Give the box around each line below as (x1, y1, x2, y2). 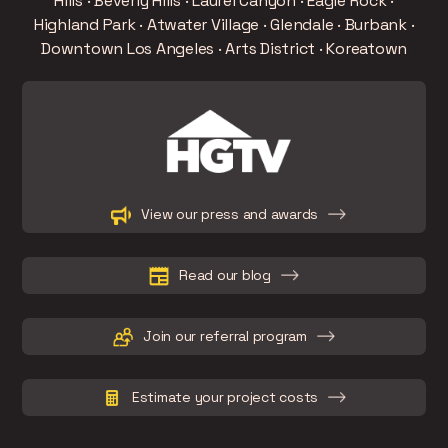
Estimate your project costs (131, 388, 319, 407)
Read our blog (179, 266, 271, 285)
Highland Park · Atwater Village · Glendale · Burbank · (33, 14, 415, 36)
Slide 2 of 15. (31, 184, 117, 203)
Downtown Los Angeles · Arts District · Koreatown (41, 38, 407, 60)
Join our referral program (143, 327, 307, 346)
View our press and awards (141, 205, 319, 224)
